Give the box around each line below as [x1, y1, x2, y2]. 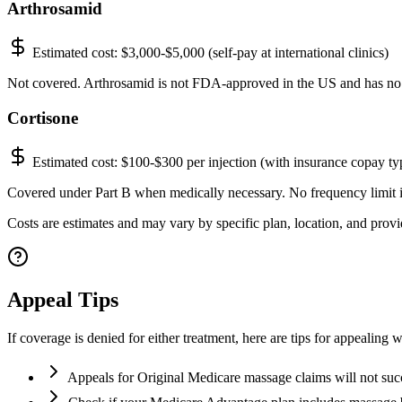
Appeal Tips [7, 288, 118, 312]
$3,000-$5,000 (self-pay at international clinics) [121, 45, 389, 61]
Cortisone [7, 108, 78, 127]
